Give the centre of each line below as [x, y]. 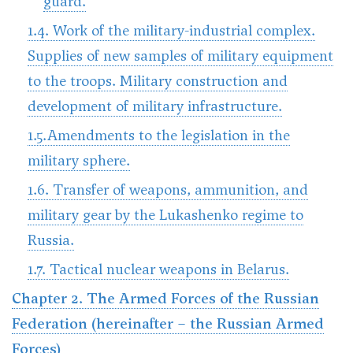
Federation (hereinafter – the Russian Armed [168, 323]
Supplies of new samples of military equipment [180, 56]
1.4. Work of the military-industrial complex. [171, 30]
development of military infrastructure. [155, 106]
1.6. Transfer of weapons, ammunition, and [168, 190]
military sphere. [79, 160]
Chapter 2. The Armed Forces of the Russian [165, 298]
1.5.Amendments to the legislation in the [159, 135]
